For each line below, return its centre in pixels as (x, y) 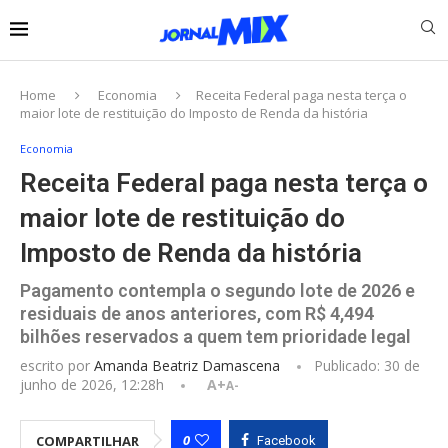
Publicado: (347, 365)
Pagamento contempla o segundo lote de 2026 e (217, 290)
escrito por (57, 365)
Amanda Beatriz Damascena (187, 365)
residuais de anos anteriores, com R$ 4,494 (197, 313)
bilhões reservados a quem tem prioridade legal (215, 336)
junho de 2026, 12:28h (92, 384)
